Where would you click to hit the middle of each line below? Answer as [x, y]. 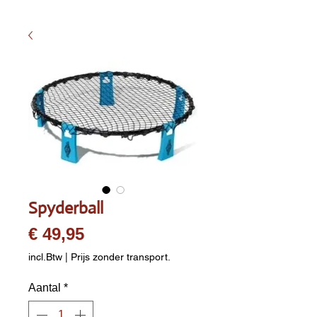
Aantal [45, 287]
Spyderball [66, 208]
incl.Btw [47, 257]
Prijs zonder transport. [121, 257]
